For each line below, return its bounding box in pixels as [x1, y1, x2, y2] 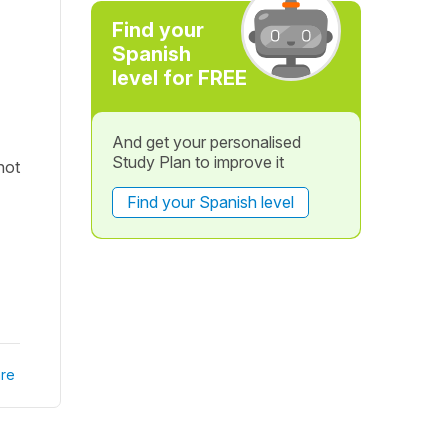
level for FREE [111, 66, 247, 90]
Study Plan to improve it [111, 152, 284, 172]
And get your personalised [111, 132, 301, 152]
